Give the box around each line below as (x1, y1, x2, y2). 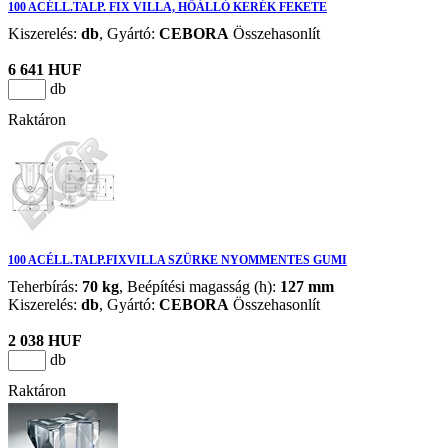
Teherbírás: (8, 277, 82, 295)
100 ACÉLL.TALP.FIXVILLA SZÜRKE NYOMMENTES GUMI (8, 252, 347, 267)
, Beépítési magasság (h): (119, 277, 280, 295)
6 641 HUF (8, 60, 82, 78)
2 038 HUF (8, 331, 82, 349)
